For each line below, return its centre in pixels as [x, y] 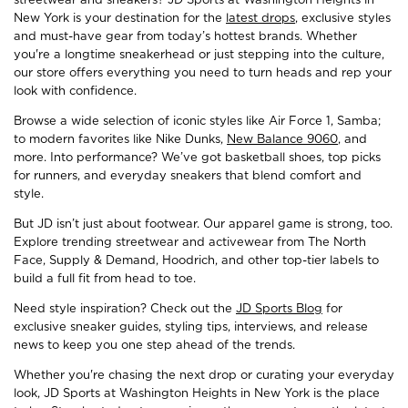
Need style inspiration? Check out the [125, 309]
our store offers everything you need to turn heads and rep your [203, 73]
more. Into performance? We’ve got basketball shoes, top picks [197, 158]
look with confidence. [75, 91]
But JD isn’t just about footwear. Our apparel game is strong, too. [203, 224]
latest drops [260, 18]
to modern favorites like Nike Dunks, [120, 139]
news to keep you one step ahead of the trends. [154, 345]
